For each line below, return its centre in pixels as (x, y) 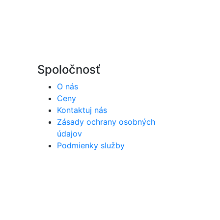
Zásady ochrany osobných (106, 122)
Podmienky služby (91, 145)
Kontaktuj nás (82, 110)
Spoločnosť (69, 69)
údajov (69, 134)
